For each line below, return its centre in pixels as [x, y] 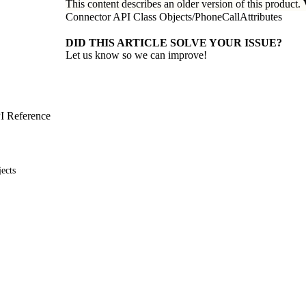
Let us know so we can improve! [136, 55]
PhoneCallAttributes [238, 16]
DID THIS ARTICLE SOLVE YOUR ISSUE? [174, 42]
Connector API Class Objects [129, 16]
